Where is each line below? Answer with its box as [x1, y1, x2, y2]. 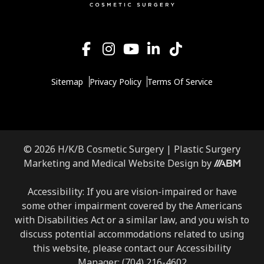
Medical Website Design [91, 156, 199, 170]
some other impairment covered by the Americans [22, 199, 242, 212]
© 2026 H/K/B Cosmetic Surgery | [24, 142, 174, 156]
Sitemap [51, 75, 83, 87]
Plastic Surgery [174, 142, 240, 156]
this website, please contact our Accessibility [33, 241, 231, 255]
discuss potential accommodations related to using [20, 227, 244, 240]
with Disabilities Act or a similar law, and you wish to [15, 213, 249, 226]
